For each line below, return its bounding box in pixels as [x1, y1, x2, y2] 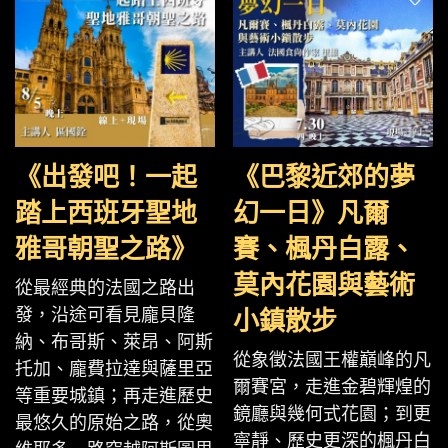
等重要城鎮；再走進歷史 [15, 386, 213, 406]
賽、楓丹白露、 [233, 235, 415, 264]
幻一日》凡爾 [233, 199, 389, 228]
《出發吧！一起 [15, 163, 197, 192]
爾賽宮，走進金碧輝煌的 [233, 377, 431, 397]
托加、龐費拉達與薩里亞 [15, 359, 213, 379]
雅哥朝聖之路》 [15, 235, 197, 264]
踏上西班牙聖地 [15, 199, 197, 228]
